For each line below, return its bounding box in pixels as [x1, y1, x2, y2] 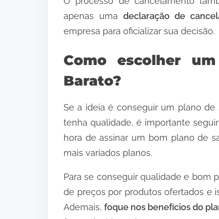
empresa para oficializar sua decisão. [64, 25, 215, 36]
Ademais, [64, 202, 105, 213]
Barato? [64, 72, 121, 89]
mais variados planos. [64, 148, 152, 158]
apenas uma [64, 10, 124, 21]
